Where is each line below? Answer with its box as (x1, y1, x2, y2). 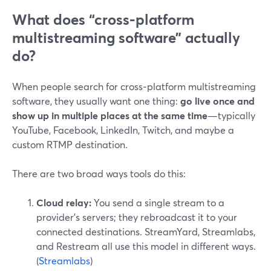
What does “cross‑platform (12, 10, 194, 29)
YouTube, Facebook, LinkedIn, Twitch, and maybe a (12, 123, 234, 136)
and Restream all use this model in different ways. (36, 240, 256, 252)
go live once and (180, 94, 255, 107)
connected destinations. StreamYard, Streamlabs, (36, 225, 255, 238)
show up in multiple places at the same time (12, 109, 207, 122)
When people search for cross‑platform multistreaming (12, 80, 256, 93)
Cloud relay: (36, 196, 91, 209)
